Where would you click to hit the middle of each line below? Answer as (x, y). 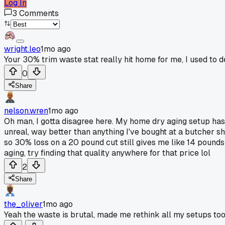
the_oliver (23, 204)
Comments (39, 13)
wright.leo (22, 49)
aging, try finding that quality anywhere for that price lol (107, 153)
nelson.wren (26, 110)
